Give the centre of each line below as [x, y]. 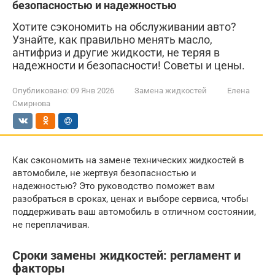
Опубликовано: [41, 91]
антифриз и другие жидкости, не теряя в [116, 52]
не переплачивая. [51, 225]
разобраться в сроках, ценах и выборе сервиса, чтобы [130, 199]
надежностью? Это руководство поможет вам [114, 186]
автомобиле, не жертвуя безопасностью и [104, 173]
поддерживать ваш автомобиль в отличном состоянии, [134, 212]
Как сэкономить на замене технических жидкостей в [128, 160]
